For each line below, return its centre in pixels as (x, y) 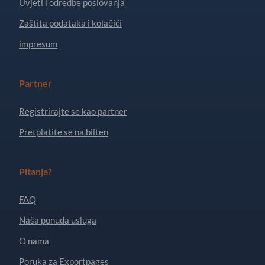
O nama (34, 241)
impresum (38, 44)
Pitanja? (35, 171)
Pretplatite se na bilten (64, 132)
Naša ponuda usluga (58, 220)
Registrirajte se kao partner (73, 111)
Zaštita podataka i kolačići (70, 23)
